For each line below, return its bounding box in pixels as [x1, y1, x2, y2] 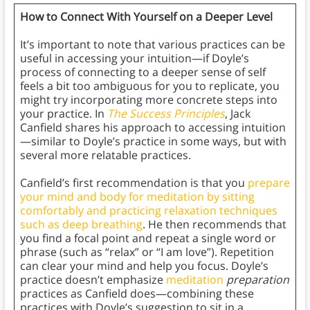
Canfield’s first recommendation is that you [19, 175, 248, 191]
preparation [226, 272, 289, 288]
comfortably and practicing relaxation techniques [19, 203, 277, 219]
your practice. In [19, 106, 107, 122]
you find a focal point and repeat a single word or [19, 230, 276, 246]
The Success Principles [107, 106, 225, 122]
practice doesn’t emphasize [19, 272, 166, 288]
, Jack [224, 106, 250, 122]
